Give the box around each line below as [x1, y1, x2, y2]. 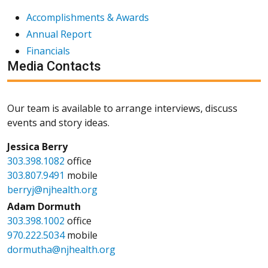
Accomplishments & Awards [26, 10, 149, 24]
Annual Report [26, 27, 92, 41]
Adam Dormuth [7, 199, 81, 213]
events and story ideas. [7, 115, 109, 129]
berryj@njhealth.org [7, 182, 98, 196]
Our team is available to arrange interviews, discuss [7, 101, 237, 115]
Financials [26, 44, 70, 57]
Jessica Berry [7, 139, 68, 153]
